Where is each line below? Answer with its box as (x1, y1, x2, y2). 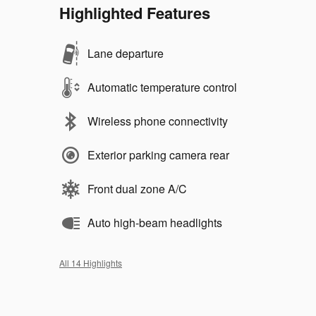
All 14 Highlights (59, 256, 122, 269)
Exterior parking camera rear (87, 146, 229, 163)
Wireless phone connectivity (87, 112, 228, 129)
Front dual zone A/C (87, 180, 187, 197)
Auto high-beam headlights (87, 214, 222, 231)
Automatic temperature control (87, 78, 237, 95)
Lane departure (87, 44, 164, 61)
